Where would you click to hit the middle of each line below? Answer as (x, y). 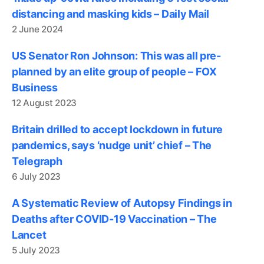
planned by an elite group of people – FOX (114, 72)
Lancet (29, 235)
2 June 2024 (38, 29)
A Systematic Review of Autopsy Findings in (122, 203)
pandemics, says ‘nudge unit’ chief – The (112, 145)
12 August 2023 (44, 103)
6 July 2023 (37, 176)
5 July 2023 (36, 250)
